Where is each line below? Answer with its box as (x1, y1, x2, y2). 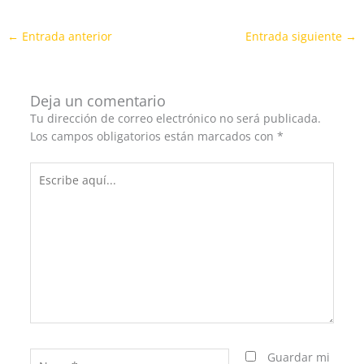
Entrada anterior (19, 28, 113, 44)
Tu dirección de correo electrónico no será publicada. (29, 110, 321, 127)
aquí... (28, 180, 63, 196)
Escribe (28, 162, 69, 178)
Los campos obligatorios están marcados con (29, 128, 277, 145)
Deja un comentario (29, 90, 166, 111)
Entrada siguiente (245, 28, 345, 44)
